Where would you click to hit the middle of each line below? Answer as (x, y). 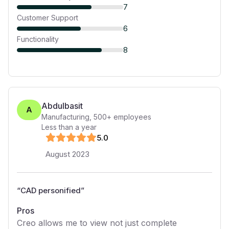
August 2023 (67, 154)
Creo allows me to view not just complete (97, 223)
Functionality (38, 39)
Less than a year (69, 127)
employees (131, 117)
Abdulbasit (62, 106)
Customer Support (48, 18)
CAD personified (51, 190)
